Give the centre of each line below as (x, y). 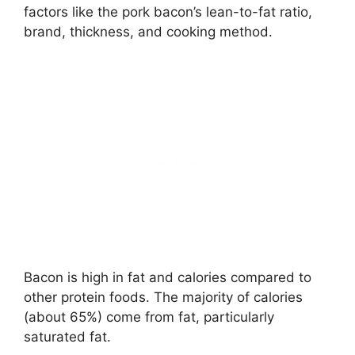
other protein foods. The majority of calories (163, 298)
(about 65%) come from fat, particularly (149, 317)
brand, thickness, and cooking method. (148, 31)
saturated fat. (67, 337)
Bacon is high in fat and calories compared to (168, 278)
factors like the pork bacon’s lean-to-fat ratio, (168, 11)
